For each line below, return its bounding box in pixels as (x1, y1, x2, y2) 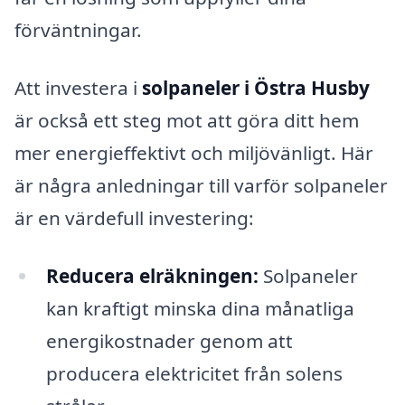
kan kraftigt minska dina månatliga (45, 295, 354, 321)
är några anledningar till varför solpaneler (14, 172, 388, 198)
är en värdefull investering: (14, 204, 254, 231)
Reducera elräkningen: (45, 262, 259, 288)
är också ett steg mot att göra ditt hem (14, 107, 359, 133)
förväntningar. (14, 17, 142, 43)
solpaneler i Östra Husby (142, 74, 370, 100)
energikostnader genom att (45, 327, 293, 353)
